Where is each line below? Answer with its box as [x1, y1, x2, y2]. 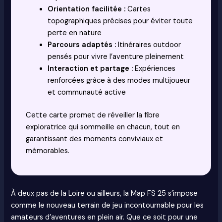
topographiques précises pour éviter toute [48, 16, 193, 26]
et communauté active [48, 88, 126, 98]
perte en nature [48, 28, 102, 38]
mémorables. [26, 146, 70, 156]
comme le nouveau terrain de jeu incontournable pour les [11, 201, 204, 211]
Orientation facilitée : [48, 4, 126, 14]
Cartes [125, 4, 151, 14]
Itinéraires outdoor [116, 40, 181, 50]
